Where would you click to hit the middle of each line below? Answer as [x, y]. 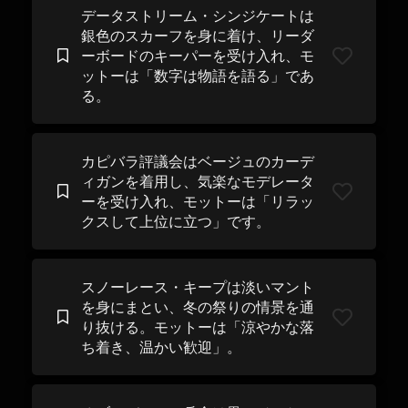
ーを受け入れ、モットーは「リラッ [197, 201]
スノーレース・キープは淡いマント [197, 287]
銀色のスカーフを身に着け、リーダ [197, 36]
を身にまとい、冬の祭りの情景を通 [197, 307]
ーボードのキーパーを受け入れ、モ [197, 56]
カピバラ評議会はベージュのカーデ [197, 161]
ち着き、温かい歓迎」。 [161, 347]
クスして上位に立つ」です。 [175, 221]
